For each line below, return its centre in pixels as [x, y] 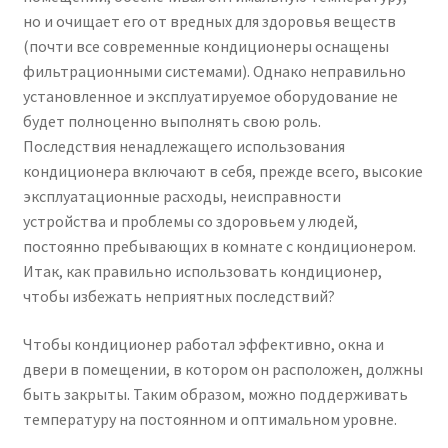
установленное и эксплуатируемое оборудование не [210, 96]
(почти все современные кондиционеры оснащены [205, 46]
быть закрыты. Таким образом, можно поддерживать [215, 393]
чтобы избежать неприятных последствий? [178, 296]
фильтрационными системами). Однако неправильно [214, 71]
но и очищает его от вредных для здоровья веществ [209, 21]
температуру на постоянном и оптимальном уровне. [209, 418]
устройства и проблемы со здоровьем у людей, [190, 221]
